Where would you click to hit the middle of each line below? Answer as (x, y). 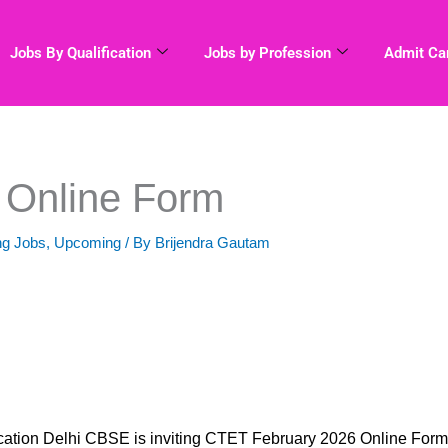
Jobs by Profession (267, 52)
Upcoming (87, 242)
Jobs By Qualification (80, 52)
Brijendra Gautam (212, 242)
